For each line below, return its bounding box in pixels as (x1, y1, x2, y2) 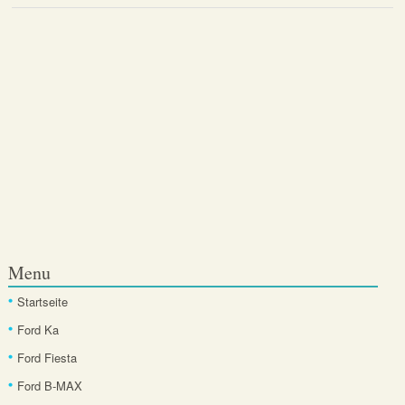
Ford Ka (16, 321, 59, 339)
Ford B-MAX (16, 377, 82, 395)
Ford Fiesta (16, 349, 77, 367)
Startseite (16, 293, 68, 311)
